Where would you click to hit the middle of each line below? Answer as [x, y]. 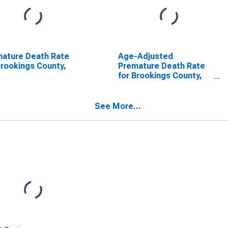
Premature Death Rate [161, 66]
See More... [118, 106]
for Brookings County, [160, 76]
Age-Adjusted [145, 56]
